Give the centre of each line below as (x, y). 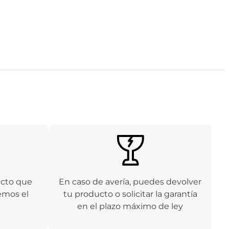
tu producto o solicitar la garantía (130, 194)
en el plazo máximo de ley (130, 207)
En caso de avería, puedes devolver (130, 182)
